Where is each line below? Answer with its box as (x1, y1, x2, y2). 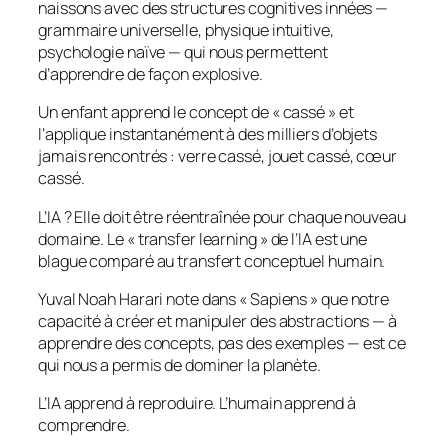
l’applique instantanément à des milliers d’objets (38, 123, 378, 146)
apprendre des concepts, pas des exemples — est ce (38, 331, 407, 354)
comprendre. (38, 414, 130, 437)
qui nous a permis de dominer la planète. (38, 353, 321, 376)
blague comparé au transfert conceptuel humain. (38, 249, 386, 272)
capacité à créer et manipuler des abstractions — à (38, 309, 397, 332)
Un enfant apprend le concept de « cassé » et (38, 101, 354, 124)
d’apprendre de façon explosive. (38, 63, 263, 86)
